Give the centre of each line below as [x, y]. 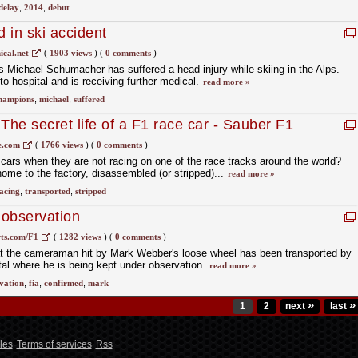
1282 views [80, 237]
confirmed [63, 283]
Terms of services [54, 344]
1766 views [62, 145]
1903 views [70, 53]
